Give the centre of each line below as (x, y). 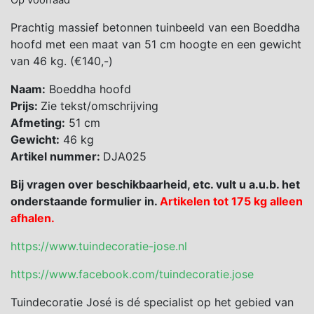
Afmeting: (38, 123)
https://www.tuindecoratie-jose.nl (99, 246)
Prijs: (26, 106)
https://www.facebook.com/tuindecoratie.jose (132, 274)
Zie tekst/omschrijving (100, 106)
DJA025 (125, 157)
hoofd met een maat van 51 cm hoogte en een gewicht (156, 45)
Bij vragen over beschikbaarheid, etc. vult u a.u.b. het (155, 185)
